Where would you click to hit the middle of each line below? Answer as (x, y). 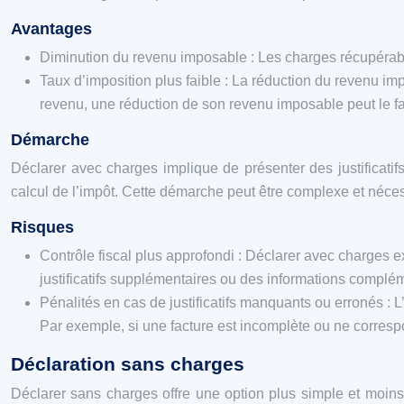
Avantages (51, 29)
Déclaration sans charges (128, 364)
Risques (42, 227)
